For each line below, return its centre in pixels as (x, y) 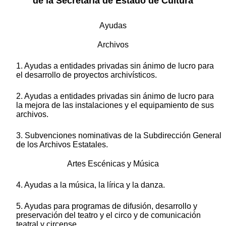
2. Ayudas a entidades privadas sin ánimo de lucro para (115, 96)
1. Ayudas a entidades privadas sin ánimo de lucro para (115, 66)
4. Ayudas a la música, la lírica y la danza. (91, 185)
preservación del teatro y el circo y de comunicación (108, 215)
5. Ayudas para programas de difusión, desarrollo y (107, 206)
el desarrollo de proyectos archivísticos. (87, 75)
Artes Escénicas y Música (113, 164)
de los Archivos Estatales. (62, 145)
